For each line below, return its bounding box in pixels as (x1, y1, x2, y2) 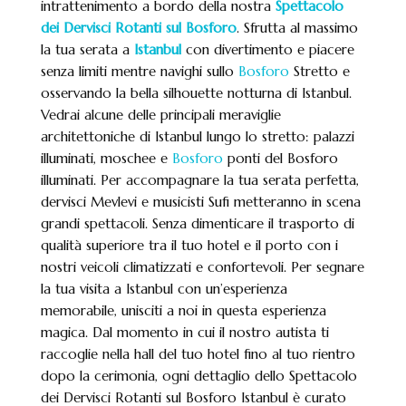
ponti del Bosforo (223, 150, 338, 167)
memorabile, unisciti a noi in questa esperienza (41, 302, 326, 319)
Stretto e (289, 63, 350, 80)
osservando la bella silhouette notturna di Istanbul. (41, 84, 352, 101)
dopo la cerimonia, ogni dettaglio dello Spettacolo (41, 367, 357, 384)
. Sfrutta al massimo (237, 19, 358, 36)
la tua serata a (41, 41, 134, 58)
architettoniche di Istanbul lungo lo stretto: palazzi (41, 128, 354, 145)
